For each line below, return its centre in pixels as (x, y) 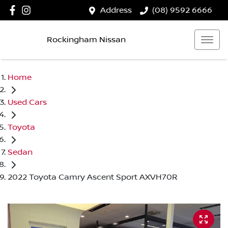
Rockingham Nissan (86, 39)
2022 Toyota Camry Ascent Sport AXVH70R (93, 177)
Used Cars (27, 102)
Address (116, 10)
